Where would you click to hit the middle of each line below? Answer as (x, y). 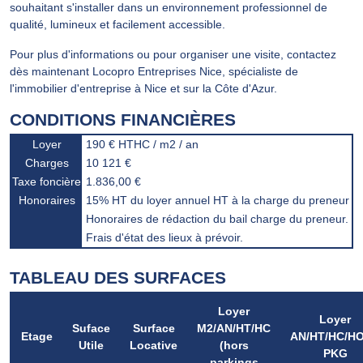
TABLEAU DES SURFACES (118, 277)
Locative (154, 345)
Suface (91, 328)
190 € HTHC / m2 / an (142, 144)
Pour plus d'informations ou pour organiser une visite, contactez (173, 54)
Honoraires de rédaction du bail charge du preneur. (217, 218)
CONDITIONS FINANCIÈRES (123, 119)
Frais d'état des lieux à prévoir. (164, 237)
